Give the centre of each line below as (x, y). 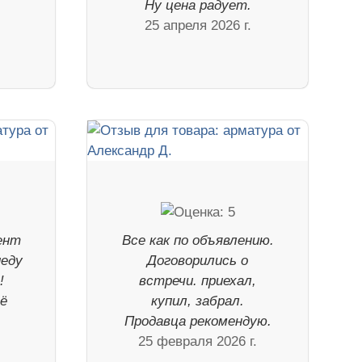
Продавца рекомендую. (198, 321)
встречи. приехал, (198, 280)
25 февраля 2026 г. (198, 341)
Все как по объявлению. (198, 240)
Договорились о (198, 260)
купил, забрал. (198, 301)
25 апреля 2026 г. (198, 25)
